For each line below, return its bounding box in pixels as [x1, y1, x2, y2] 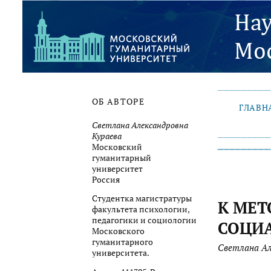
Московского [92, 226, 145, 237]
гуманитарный [92, 152, 151, 163]
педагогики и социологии [92, 215, 197, 226]
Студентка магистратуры [92, 193, 192, 204]
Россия [92, 174, 120, 185]
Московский [92, 141, 142, 152]
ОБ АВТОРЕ [92, 96, 145, 108]
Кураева [92, 130, 122, 142]
